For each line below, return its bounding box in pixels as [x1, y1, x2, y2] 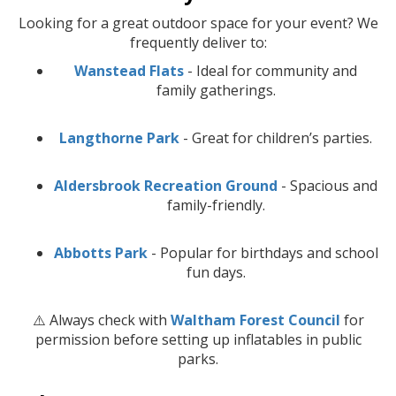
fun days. [186, 262, 246, 282]
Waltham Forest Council [170, 309, 340, 330]
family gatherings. [156, 80, 276, 100]
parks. [178, 348, 218, 369]
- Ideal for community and [184, 60, 357, 80]
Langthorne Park [59, 127, 179, 148]
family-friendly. [166, 194, 265, 215]
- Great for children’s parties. [179, 127, 372, 148]
